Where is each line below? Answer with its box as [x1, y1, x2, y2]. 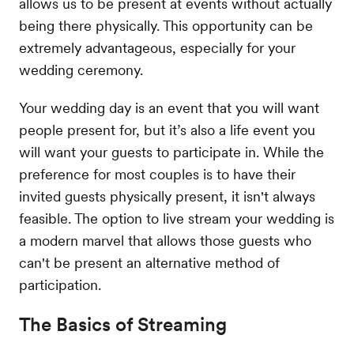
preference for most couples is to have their [19, 166, 296, 183]
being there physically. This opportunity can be [19, 17, 313, 35]
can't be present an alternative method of [19, 254, 280, 272]
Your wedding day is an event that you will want [19, 100, 319, 117]
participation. [19, 277, 101, 294]
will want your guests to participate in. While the [19, 144, 324, 161]
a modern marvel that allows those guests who [19, 232, 311, 250]
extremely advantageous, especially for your [19, 40, 296, 57]
